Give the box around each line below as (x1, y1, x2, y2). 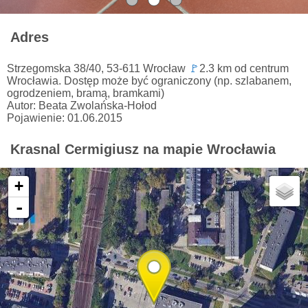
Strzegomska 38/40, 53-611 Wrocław (7, 62, 188, 74)
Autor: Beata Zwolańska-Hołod (7, 99, 157, 111)
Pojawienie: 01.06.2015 (7, 111, 122, 124)
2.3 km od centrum (199, 62, 289, 74)
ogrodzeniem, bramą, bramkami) (7, 87, 164, 99)
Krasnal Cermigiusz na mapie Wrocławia (10, 141, 276, 157)
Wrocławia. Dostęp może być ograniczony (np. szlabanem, (7, 74, 291, 87)
